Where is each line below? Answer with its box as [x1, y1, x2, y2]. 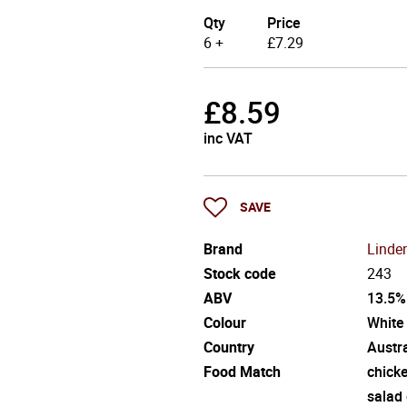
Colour [203, 312, 246, 333]
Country [203, 336, 254, 357]
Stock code [203, 263, 276, 283]
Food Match [203, 361, 281, 382]
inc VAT [203, 128, 253, 148]
